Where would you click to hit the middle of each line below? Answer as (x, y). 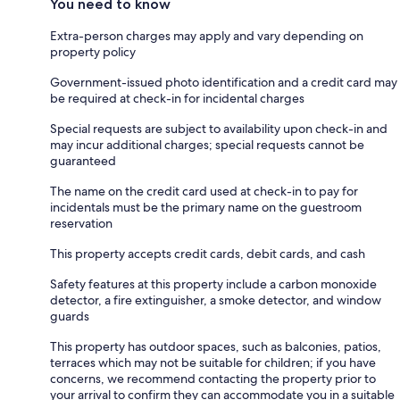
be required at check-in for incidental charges (177, 98)
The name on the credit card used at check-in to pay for (204, 191)
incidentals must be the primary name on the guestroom (206, 207)
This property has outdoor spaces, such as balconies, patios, (216, 346)
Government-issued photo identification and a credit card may (224, 82)
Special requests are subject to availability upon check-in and (219, 128)
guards (70, 316)
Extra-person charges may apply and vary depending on (207, 35)
